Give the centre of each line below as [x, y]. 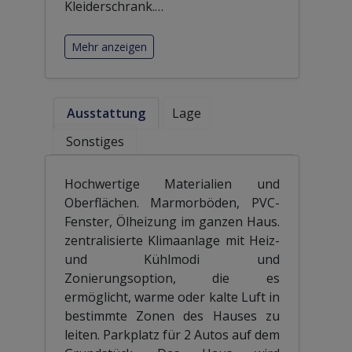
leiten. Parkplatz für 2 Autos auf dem [172, 334]
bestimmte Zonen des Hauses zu [172, 315]
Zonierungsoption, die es [172, 278]
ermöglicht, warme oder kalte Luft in [172, 297]
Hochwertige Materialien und [172, 183]
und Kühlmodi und [172, 259]
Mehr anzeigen [109, 46]
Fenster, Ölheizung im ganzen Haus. [172, 221]
